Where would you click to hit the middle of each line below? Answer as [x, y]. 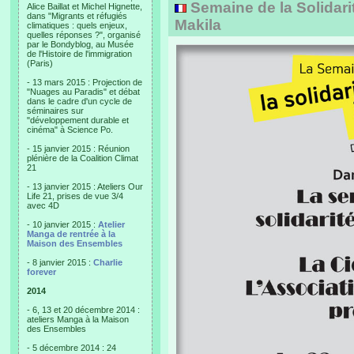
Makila [198, 25]
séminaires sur [55, 111]
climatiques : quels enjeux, [77, 25]
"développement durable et [78, 120]
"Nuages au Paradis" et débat [83, 92]
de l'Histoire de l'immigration [79, 54]
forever [41, 272]
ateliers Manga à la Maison [78, 319]
